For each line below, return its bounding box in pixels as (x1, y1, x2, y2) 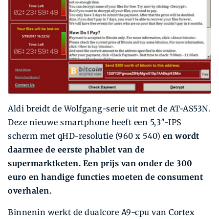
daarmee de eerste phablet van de (8, 145, 145, 155)
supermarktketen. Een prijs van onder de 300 (8, 158, 193, 169)
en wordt (162, 131, 199, 141)
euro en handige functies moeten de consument (8, 172, 203, 182)
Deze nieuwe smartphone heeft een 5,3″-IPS (8, 117, 182, 128)
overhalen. (8, 186, 51, 196)
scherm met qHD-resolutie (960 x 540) (8, 131, 163, 141)
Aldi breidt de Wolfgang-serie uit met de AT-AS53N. (8, 104, 210, 114)
